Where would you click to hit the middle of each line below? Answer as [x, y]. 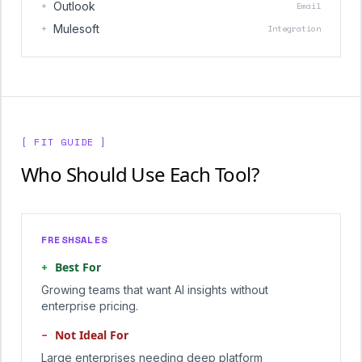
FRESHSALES [74, 240]
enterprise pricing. [90, 306]
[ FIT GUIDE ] [64, 142]
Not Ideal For [92, 335]
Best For [78, 267]
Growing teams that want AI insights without [155, 290]
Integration [294, 29]
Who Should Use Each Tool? [140, 174]
